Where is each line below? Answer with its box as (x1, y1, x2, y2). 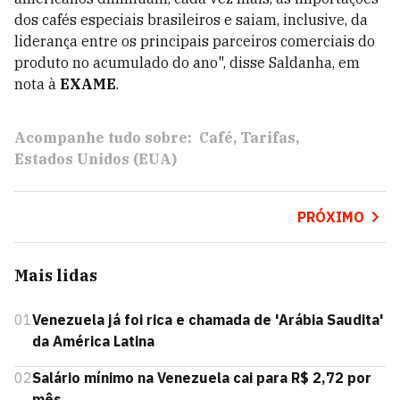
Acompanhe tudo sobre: (14, 129, 192, 146)
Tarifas (240, 129, 296, 146)
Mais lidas (14, 265, 97, 286)
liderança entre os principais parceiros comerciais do (14, 32, 375, 50)
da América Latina (32, 332, 154, 350)
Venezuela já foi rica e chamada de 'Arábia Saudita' (32, 311, 384, 329)
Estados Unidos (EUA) (14, 150, 177, 168)
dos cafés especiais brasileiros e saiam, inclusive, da (14, 11, 368, 29)
